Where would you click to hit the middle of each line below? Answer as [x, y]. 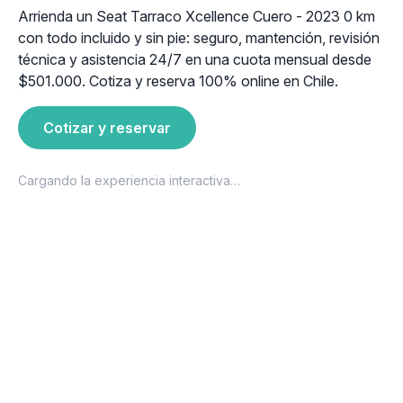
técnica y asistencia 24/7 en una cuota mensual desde [195, 59]
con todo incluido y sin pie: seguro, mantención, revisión [199, 38]
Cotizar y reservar [107, 128]
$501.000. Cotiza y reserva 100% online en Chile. [178, 81]
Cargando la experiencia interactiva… [129, 180]
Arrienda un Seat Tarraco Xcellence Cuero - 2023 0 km [197, 16]
